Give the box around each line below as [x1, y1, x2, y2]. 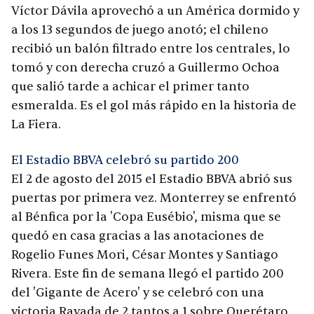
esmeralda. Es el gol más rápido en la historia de [11, 98, 296, 114]
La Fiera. [11, 117, 61, 132]
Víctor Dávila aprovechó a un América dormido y [11, 4, 299, 19]
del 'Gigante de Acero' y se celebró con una [11, 285, 264, 301]
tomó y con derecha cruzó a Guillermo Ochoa [11, 60, 280, 76]
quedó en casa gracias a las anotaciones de [11, 228, 264, 244]
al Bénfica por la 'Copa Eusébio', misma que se [11, 210, 281, 225]
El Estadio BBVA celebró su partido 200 [11, 153, 239, 168]
